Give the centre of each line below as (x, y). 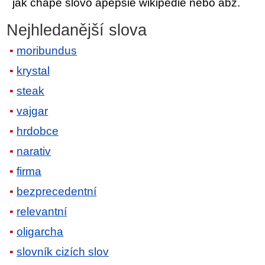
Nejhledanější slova (77, 30)
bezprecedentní (57, 192)
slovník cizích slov (63, 252)
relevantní (42, 212)
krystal (33, 71)
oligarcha (40, 232)
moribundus (47, 51)
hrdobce (38, 131)
